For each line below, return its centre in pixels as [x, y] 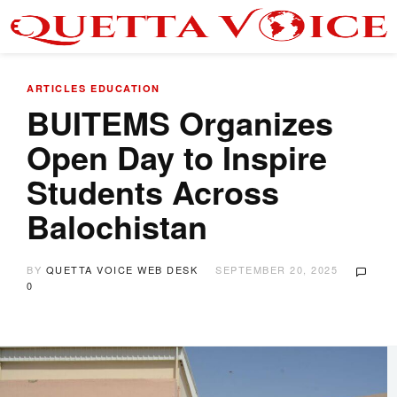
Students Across [153, 191]
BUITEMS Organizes [180, 122]
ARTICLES [56, 88]
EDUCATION [125, 88]
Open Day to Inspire [177, 157]
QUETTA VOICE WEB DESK [121, 269]
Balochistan [117, 226]
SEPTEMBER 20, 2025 [276, 269]
